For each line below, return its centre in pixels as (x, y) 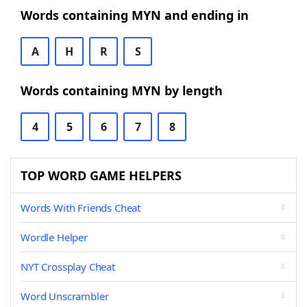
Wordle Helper (54, 237)
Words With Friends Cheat (81, 208)
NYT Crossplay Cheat (68, 267)
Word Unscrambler (65, 296)
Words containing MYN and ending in (135, 15)
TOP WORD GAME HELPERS (101, 175)
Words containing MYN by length (122, 90)
